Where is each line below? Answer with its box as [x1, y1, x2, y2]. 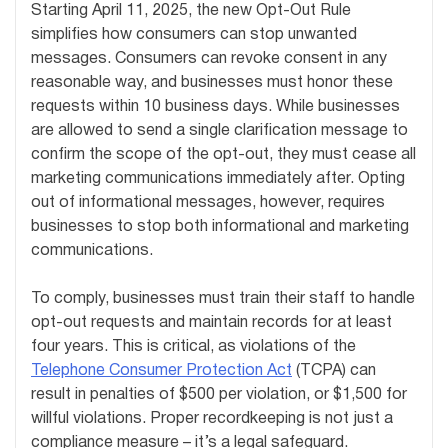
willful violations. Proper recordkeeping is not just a [31, 411, 393, 426]
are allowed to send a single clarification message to [31, 123, 408, 138]
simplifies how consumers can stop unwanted [31, 27, 357, 42]
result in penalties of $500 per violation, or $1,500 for [31, 387, 407, 402]
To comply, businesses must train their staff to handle [31, 291, 415, 306]
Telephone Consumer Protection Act [31, 363, 292, 378]
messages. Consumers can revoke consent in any [31, 51, 387, 66]
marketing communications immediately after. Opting [31, 171, 405, 186]
